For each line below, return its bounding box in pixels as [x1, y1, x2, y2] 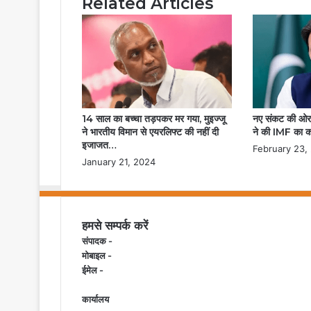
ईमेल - [82, 264, 103, 276]
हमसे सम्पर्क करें [82, 219, 148, 233]
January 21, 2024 [82, 156, 155, 168]
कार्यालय [82, 294, 109, 305]
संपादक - [82, 235, 112, 247]
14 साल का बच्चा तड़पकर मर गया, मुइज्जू [82, 112, 226, 126]
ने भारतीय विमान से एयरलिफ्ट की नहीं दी [82, 126, 219, 139]
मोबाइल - [82, 250, 112, 262]
